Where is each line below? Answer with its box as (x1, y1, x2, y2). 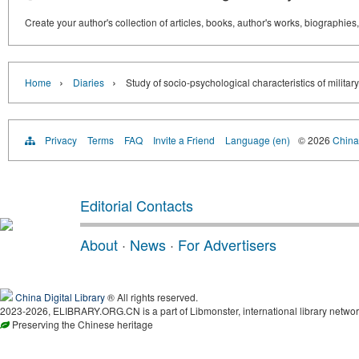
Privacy (45, 133, 77, 147)
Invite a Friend (153, 133, 215, 147)
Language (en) (225, 133, 290, 147)
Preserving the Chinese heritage (10, 317, 153, 331)
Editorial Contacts (80, 195, 193, 216)
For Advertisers (178, 234, 276, 255)
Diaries (73, 75, 104, 89)
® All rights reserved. (105, 290, 198, 304)
